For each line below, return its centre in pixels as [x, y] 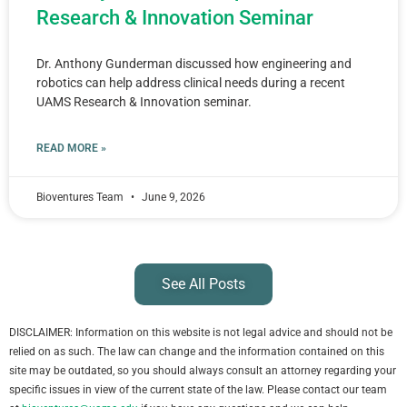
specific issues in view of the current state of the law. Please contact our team [198, 390]
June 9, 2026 [172, 197]
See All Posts [203, 284]
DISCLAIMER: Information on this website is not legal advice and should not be [201, 333]
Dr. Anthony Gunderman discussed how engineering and [194, 64]
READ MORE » [71, 148]
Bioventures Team [81, 197]
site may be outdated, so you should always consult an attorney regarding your [203, 371]
